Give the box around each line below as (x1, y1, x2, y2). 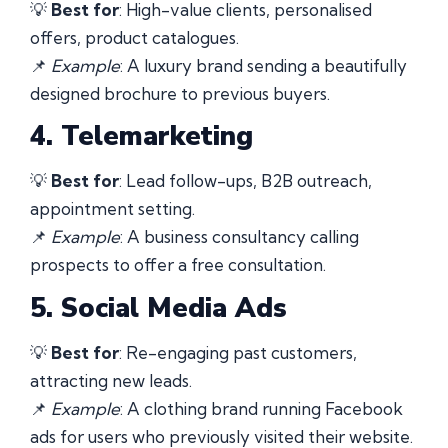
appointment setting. (30, 198, 195, 220)
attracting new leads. (30, 369, 192, 391)
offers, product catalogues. (30, 27, 239, 49)
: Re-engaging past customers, (119, 341, 357, 363)
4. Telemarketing (30, 118, 253, 156)
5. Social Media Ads (30, 289, 287, 327)
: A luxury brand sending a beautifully (120, 55, 407, 77)
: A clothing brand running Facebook (120, 397, 403, 419)
